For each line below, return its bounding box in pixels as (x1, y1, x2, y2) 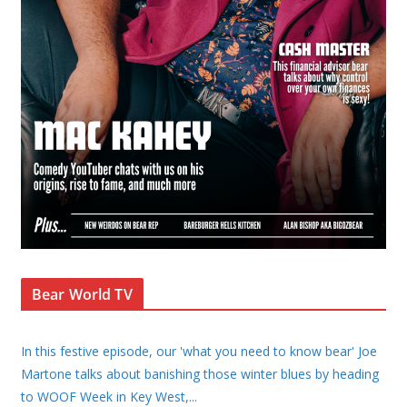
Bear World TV (31, 283, 133, 304)
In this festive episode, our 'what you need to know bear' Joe (20, 342, 377, 360)
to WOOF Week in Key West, (20, 387, 189, 405)
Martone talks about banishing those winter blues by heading (20, 364, 379, 382)
